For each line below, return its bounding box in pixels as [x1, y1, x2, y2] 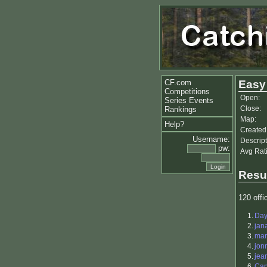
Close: [240, 104, 261, 113]
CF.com [164, 78, 191, 87]
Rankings [164, 105, 197, 114]
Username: [193, 135, 230, 144]
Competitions [164, 87, 210, 96]
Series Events [164, 96, 213, 105]
